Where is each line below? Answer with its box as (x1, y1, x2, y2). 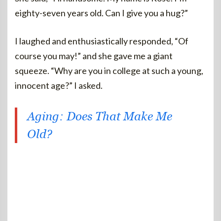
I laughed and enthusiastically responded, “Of (15, 36, 188, 46)
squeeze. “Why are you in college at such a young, (15, 65, 203, 76)
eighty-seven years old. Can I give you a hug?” (15, 7, 188, 18)
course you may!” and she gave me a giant (15, 50, 173, 61)
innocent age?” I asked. (15, 80, 103, 91)
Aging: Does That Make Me (27, 109, 172, 123)
